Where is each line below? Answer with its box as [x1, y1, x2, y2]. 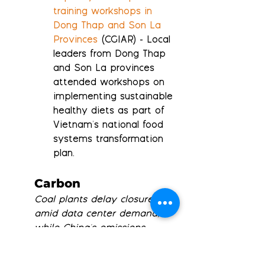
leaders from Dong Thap [53, 50, 169, 60]
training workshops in [53, 7, 156, 18]
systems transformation [53, 135, 167, 146]
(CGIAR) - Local [98, 35, 174, 46]
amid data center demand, [34, 209, 163, 220]
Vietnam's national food [53, 121, 167, 131]
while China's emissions [34, 224, 148, 234]
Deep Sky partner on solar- [34, 252, 163, 263]
